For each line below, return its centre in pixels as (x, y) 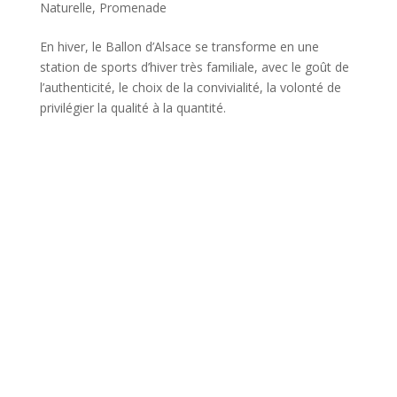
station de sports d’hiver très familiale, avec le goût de (194, 66)
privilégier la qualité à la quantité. (132, 107)
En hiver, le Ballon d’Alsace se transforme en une (179, 46)
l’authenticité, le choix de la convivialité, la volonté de (190, 87)
